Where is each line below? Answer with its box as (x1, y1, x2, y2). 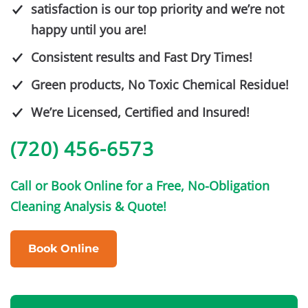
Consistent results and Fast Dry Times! (31, 48, 252, 65)
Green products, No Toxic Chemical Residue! (31, 76, 289, 93)
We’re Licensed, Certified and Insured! (31, 103, 250, 120)
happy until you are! (31, 21, 146, 38)
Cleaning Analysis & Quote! (10, 197, 166, 214)
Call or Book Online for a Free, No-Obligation (10, 177, 269, 194)
